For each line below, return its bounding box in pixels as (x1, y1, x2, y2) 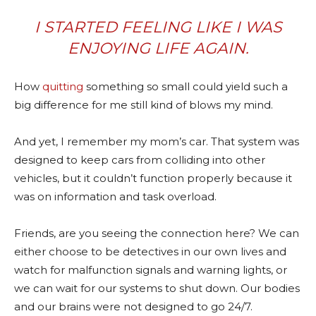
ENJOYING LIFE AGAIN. (67, 39, 249, 58)
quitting (42, 80, 83, 93)
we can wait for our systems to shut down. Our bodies (14, 281, 300, 295)
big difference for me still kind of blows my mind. (14, 98, 273, 111)
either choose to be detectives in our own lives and (14, 245, 286, 258)
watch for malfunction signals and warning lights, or (14, 263, 287, 276)
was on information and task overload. (14, 190, 217, 203)
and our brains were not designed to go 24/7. (14, 300, 253, 313)
